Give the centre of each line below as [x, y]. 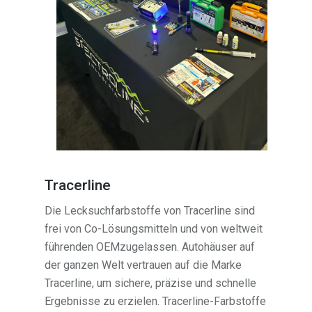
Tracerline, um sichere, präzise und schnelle [151, 283]
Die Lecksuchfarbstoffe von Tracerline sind [150, 211]
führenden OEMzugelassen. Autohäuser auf [150, 247]
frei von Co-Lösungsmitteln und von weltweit [154, 229]
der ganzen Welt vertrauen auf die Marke [143, 265]
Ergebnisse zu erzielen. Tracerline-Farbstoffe [156, 302]
